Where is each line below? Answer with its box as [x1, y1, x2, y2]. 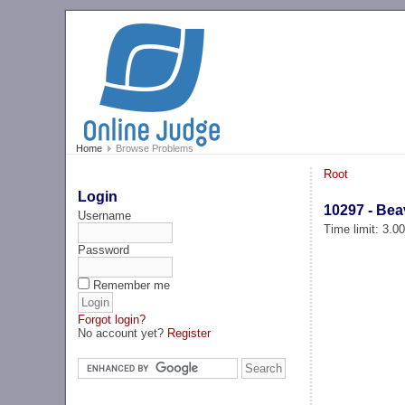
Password [78, 242, 130, 257]
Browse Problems [112, 143, 193, 155]
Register [167, 325, 212, 340]
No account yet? [78, 325, 168, 340]
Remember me [93, 278, 171, 292]
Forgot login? [78, 312, 146, 326]
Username [78, 208, 132, 222]
